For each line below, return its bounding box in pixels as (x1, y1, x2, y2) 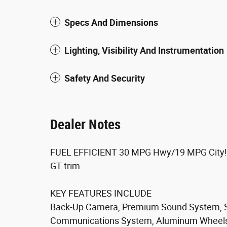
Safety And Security (64, 73, 145, 84)
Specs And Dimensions (64, 17, 158, 28)
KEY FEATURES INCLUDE (50, 188, 152, 199)
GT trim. (50, 161, 83, 171)
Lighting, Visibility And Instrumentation (64, 45, 224, 56)
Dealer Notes (50, 117, 121, 133)
